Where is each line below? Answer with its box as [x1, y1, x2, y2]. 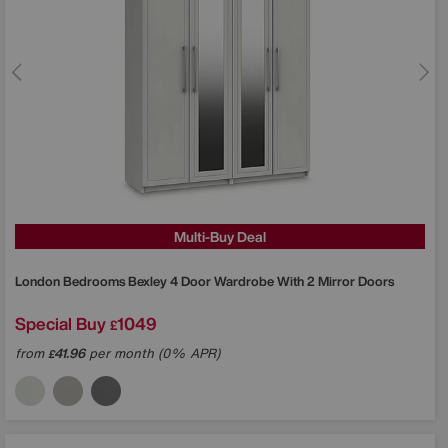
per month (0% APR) [85, 343, 220, 363]
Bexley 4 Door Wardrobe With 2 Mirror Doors [128, 271, 394, 291]
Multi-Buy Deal [174, 225, 266, 247]
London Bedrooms [15, 271, 128, 291]
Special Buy [15, 310, 106, 336]
